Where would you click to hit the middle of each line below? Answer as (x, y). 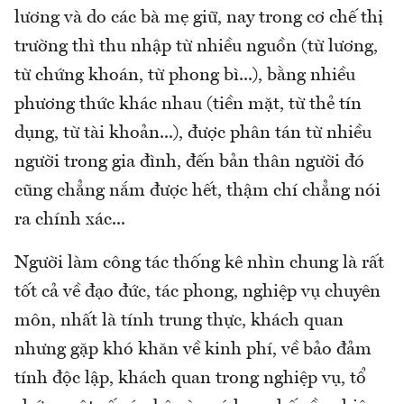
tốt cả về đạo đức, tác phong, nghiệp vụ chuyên (197, 292)
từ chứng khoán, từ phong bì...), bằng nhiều (185, 76)
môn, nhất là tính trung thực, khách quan (179, 321)
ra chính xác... (70, 220)
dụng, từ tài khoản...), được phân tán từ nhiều (193, 133)
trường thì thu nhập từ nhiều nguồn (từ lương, (196, 47)
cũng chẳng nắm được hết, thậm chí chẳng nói (197, 191)
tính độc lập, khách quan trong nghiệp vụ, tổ (190, 379)
